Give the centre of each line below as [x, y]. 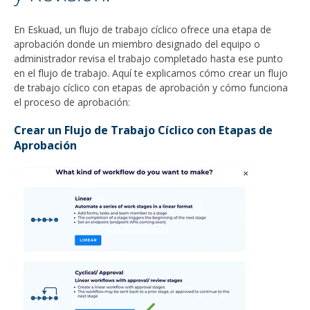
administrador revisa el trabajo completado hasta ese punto [148, 58]
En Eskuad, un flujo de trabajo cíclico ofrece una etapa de [143, 29]
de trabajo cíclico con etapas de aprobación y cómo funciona [151, 87]
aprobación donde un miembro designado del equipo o [137, 44]
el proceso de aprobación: [72, 102]
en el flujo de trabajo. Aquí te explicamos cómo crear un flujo [151, 73]
